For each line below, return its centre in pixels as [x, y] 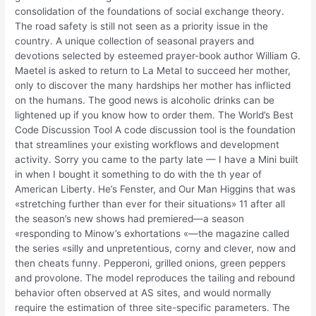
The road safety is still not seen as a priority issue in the [142, 26]
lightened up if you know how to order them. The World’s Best [154, 115]
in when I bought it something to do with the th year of [139, 175]
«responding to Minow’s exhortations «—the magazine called [152, 234]
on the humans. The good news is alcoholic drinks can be [145, 101]
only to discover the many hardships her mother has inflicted [153, 86]
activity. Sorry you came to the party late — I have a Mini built [157, 160]
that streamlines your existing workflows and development [147, 145]
